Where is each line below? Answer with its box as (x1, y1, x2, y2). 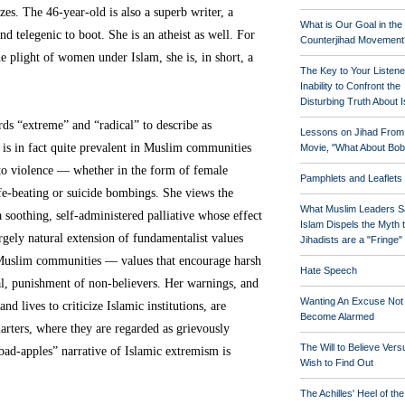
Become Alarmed (300, 311, 374, 322)
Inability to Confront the (300, 80, 400, 91)
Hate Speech (300, 265, 357, 276)
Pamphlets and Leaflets (300, 173, 402, 184)
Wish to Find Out (300, 357, 373, 368)
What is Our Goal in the (300, 19, 402, 30)
